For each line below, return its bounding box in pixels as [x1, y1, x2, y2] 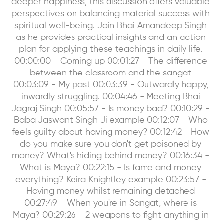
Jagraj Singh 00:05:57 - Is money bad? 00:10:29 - [11, 104, 210, 113]
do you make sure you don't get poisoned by [20, 139, 201, 148]
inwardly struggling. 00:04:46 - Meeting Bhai [21, 92, 200, 101]
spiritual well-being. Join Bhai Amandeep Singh [14, 21, 207, 30]
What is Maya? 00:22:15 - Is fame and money [20, 163, 201, 172]
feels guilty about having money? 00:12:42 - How [12, 127, 209, 137]
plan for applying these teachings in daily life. [19, 44, 202, 54]
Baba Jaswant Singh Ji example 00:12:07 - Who [13, 115, 208, 125]
